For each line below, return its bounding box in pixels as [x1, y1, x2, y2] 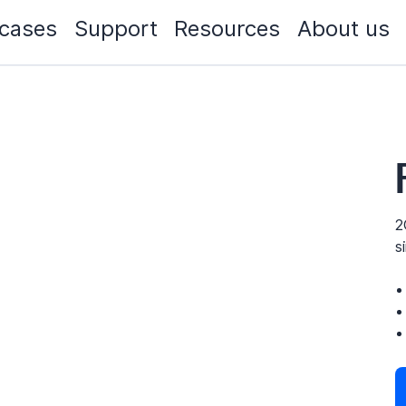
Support [74, 15, 159, 42]
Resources [174, 15, 281, 42]
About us [297, 15, 391, 42]
